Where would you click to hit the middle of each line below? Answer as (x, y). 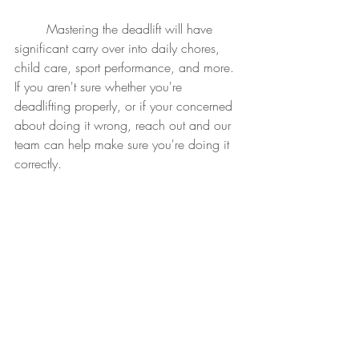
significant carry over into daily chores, (119, 48)
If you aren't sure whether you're (100, 87)
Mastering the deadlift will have (30, 29)
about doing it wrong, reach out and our (125, 125)
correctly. (38, 164)
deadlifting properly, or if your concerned (125, 106)
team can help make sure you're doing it (124, 145)
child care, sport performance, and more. (128, 68)
